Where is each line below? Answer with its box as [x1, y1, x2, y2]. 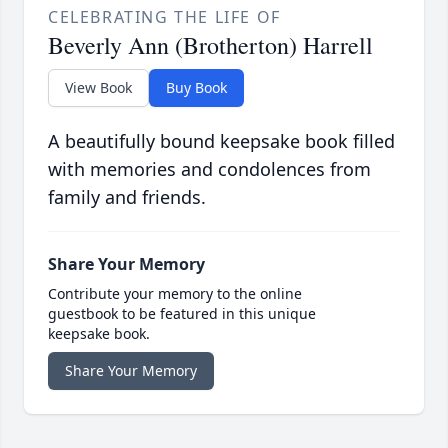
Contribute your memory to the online [48, 284, 302, 304]
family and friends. [48, 185, 206, 210]
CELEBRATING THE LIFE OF [48, 6, 281, 29]
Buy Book [166, 78, 227, 98]
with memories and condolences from [48, 157, 371, 182]
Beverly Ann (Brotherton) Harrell [48, 29, 373, 62]
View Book [65, 78, 132, 98]
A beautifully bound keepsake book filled [48, 129, 395, 154]
